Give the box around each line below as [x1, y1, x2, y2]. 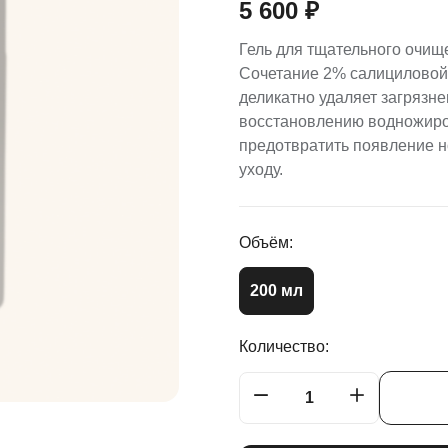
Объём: [239, 234, 293, 251]
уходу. [239, 161, 283, 178]
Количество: [239, 338, 329, 355]
